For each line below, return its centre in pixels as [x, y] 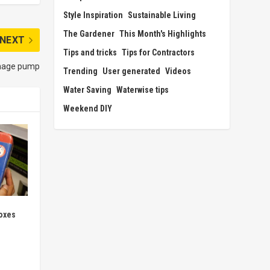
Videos [178, 71]
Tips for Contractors [159, 52]
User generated [132, 71]
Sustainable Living [162, 15]
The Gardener [89, 33]
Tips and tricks [90, 52]
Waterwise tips [143, 89]
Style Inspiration [93, 15]
